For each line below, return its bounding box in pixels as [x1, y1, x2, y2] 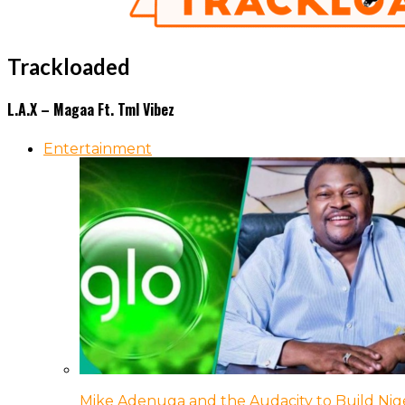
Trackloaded [7, 52, 130, 80]
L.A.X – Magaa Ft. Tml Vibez [7, 99, 174, 121]
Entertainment [43, 140, 152, 158]
